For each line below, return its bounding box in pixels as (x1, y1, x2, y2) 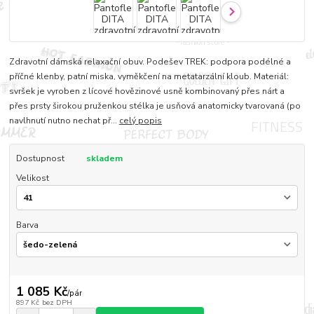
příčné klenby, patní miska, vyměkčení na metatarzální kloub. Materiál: (9, 70, 289, 82)
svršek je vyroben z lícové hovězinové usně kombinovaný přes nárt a (9, 85, 285, 97)
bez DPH (41, 296, 72, 308)
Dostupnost (15, 152, 64, 164)
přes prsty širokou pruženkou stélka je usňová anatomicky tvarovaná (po (9, 100, 301, 111)
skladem (86, 152, 123, 164)
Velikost (15, 172, 49, 184)
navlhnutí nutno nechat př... (9, 114, 120, 126)
